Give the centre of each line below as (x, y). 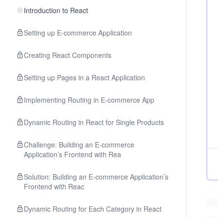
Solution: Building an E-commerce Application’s (96, 177)
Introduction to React (56, 10)
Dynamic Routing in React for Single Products (94, 122)
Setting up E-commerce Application (78, 33)
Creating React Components (68, 55)
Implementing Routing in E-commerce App (89, 100)
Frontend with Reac (54, 186)
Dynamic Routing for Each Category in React (93, 209)
